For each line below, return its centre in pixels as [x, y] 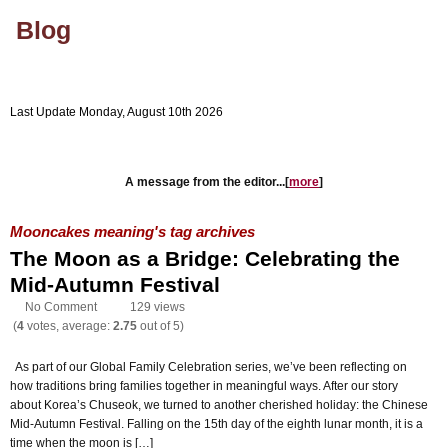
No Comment [61, 306]
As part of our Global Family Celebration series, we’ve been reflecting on [208, 366]
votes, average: [68, 325]
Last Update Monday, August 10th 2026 [116, 112]
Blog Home [195, 147]
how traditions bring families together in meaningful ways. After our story [204, 385]
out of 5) [160, 325]
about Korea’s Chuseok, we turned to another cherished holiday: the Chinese [219, 404]
